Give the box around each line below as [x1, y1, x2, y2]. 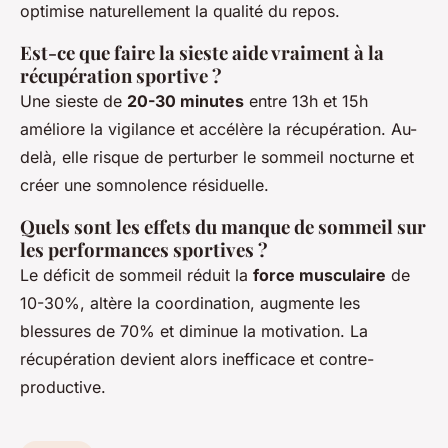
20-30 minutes [127, 91, 244, 112]
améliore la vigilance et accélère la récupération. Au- [20, 119, 417, 140]
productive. [20, 377, 106, 398]
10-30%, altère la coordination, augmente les [20, 293, 360, 314]
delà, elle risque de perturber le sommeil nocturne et [20, 147, 414, 168]
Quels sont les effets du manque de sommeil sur [20, 214, 426, 240]
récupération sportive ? [20, 63, 222, 89]
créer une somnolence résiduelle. [20, 175, 269, 196]
